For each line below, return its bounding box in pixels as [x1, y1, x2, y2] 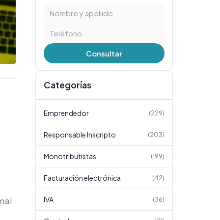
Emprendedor [44, 109, 89, 117]
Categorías [44, 80, 91, 90]
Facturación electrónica [44, 173, 121, 182]
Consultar [86, 49, 122, 58]
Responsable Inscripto [44, 130, 116, 139]
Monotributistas [44, 152, 96, 161]
